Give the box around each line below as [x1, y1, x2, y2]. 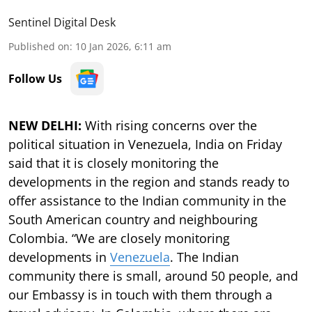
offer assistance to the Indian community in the [8, 192, 286, 209]
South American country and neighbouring [8, 210, 258, 228]
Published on [8, 39, 70, 53]
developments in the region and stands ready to [8, 173, 290, 190]
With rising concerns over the [81, 116, 257, 134]
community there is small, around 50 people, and [8, 267, 298, 284]
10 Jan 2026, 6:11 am [75, 39, 171, 53]
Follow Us [8, 70, 62, 86]
